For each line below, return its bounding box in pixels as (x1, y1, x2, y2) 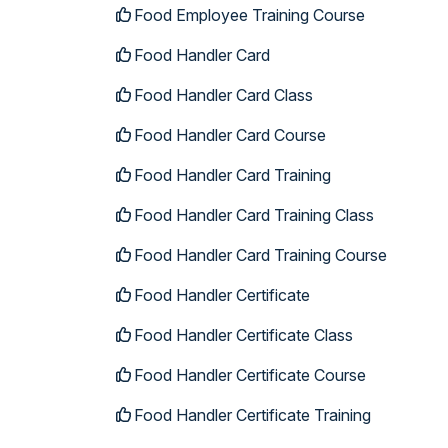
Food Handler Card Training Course (134, 245, 387, 265)
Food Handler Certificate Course (134, 365, 366, 385)
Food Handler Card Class (134, 85, 313, 105)
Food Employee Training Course (134, 5, 365, 25)
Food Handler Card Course (134, 125, 326, 145)
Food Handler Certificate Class (134, 325, 353, 345)
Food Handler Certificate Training (134, 405, 371, 425)
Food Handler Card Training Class (134, 205, 374, 225)
